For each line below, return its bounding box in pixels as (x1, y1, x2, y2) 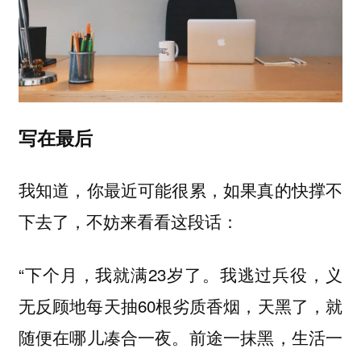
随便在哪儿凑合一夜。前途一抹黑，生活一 (18, 325, 343, 350)
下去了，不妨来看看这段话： (18, 208, 239, 233)
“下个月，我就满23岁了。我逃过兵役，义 (18, 262, 343, 287)
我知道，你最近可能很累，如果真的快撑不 (18, 176, 343, 201)
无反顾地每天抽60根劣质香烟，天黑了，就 (18, 293, 343, 318)
